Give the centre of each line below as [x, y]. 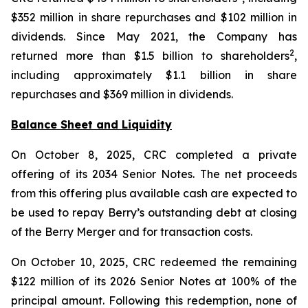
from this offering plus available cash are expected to [154, 193]
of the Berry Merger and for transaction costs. [132, 232]
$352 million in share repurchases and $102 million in [154, 17]
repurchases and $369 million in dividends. [122, 94]
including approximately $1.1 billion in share [154, 75]
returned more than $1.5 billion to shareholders [150, 56]
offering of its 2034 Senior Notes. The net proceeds [154, 174]
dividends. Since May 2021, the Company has [154, 36]
